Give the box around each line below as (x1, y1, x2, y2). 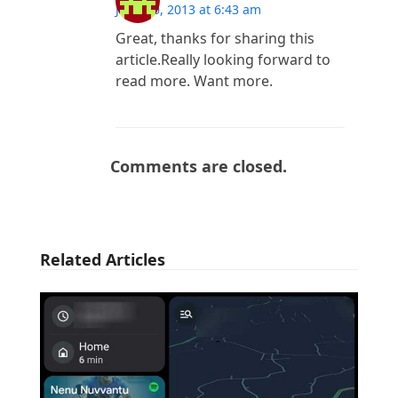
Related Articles (39, 248, 165, 270)
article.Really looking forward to (115, 49, 330, 69)
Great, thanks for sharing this (115, 28, 314, 48)
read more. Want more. (115, 70, 273, 91)
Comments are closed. (110, 155, 288, 177)
